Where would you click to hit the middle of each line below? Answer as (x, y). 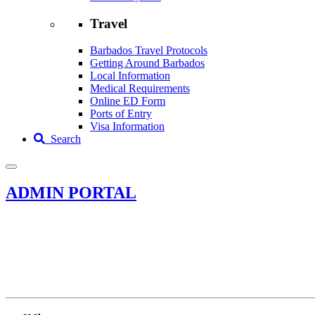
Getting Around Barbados (147, 63)
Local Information (130, 76)
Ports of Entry (121, 114)
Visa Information (127, 127)
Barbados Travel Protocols (149, 51)
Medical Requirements (140, 89)
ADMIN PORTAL (71, 193)
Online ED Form (128, 101)
